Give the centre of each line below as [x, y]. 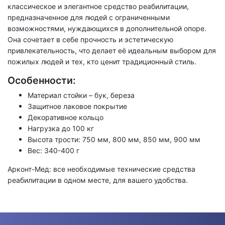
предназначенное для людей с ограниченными [89, 17]
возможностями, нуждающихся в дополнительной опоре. [107, 28]
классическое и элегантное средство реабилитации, [98, 6]
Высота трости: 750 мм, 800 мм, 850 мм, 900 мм [114, 140]
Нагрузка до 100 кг [61, 129]
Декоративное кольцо [66, 118]
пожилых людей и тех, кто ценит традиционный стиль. [102, 61]
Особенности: [42, 80]
